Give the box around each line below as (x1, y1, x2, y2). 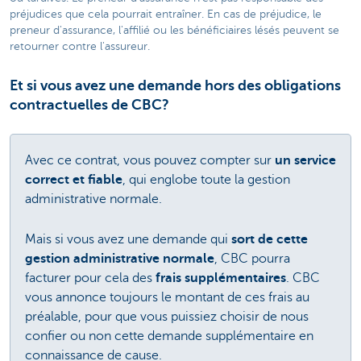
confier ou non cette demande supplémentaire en (25, 328, 313, 343)
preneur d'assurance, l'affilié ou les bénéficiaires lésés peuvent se (10, 23, 339, 36)
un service (275, 152, 336, 168)
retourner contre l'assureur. (10, 39, 150, 52)
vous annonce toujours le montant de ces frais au (25, 289, 309, 305)
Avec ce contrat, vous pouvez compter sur (25, 152, 275, 168)
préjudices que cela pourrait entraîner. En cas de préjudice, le (10, 7, 322, 20)
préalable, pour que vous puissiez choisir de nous (25, 309, 309, 324)
